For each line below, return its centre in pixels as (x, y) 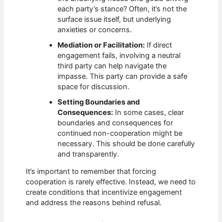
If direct (159, 45)
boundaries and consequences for (115, 123)
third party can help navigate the (112, 66)
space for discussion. (94, 86)
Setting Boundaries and (99, 102)
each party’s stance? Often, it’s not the (122, 9)
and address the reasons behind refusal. (94, 203)
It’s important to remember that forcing (91, 172)
